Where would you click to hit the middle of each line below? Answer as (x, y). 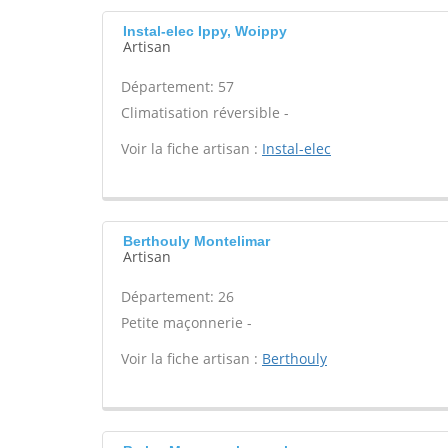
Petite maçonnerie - (186, 322)
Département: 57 (177, 86)
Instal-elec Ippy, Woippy (205, 31)
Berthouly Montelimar (196, 241)
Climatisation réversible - (205, 112)
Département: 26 (177, 296)
